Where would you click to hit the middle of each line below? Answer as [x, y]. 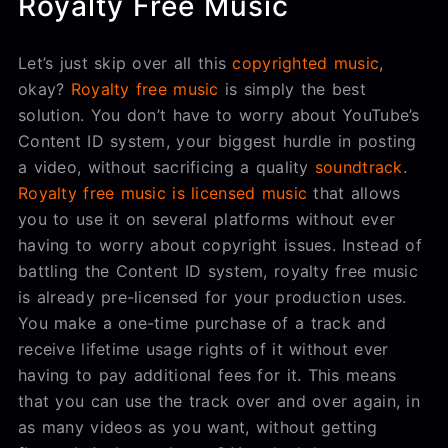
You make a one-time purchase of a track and [202, 322]
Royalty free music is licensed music [163, 192]
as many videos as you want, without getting [198, 426]
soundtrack [358, 166]
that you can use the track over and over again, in [219, 400]
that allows [354, 192]
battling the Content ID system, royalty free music [218, 270]
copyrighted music [306, 62]
